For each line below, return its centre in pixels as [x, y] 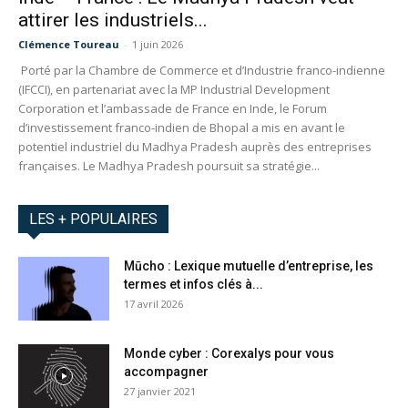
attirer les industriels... [113, 20]
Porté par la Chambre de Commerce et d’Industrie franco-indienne [202, 71]
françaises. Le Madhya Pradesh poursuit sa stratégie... [169, 166]
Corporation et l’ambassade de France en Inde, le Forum [173, 109]
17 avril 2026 [153, 304]
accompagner [166, 372]
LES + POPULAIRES [93, 219]
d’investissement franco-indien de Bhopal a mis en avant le [182, 128]
